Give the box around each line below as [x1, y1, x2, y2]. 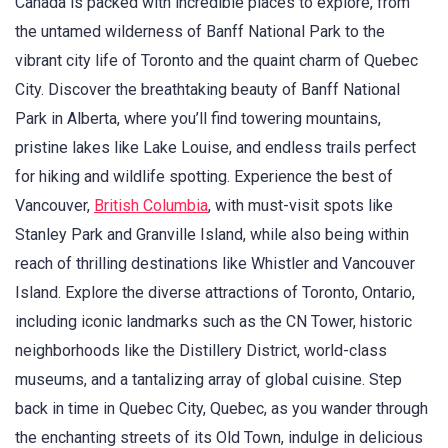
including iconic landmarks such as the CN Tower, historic [15, 311, 412, 331]
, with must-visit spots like [208, 195, 393, 215]
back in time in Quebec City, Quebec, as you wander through [15, 398, 428, 418]
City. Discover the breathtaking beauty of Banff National [15, 79, 400, 99]
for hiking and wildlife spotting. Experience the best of [15, 166, 393, 186]
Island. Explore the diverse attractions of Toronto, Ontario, [15, 282, 415, 302]
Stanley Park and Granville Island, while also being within [15, 224, 409, 244]
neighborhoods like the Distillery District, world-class [15, 340, 387, 360]
